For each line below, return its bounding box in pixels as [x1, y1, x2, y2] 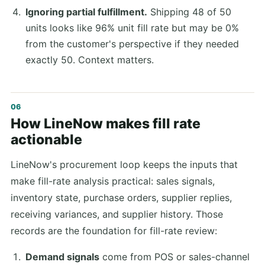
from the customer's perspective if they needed [25, 38, 239, 50]
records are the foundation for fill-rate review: [11, 225, 217, 237]
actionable [11, 131, 82, 148]
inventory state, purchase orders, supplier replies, [11, 192, 232, 204]
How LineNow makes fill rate [11, 115, 201, 132]
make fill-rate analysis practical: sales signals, [11, 175, 215, 188]
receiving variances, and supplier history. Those [11, 208, 223, 221]
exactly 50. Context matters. [25, 54, 154, 66]
